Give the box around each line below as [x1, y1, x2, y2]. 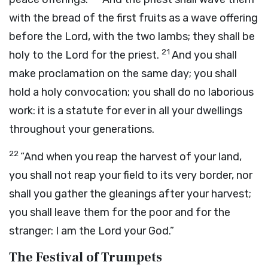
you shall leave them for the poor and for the [9, 206, 230, 219]
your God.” [121, 224, 174, 237]
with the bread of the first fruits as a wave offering [9, 11, 258, 25]
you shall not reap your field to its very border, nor [9, 169, 252, 182]
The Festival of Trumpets [9, 249, 162, 266]
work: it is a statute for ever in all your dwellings [9, 104, 242, 117]
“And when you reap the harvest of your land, [20, 150, 242, 163]
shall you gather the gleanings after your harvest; [9, 187, 251, 200]
